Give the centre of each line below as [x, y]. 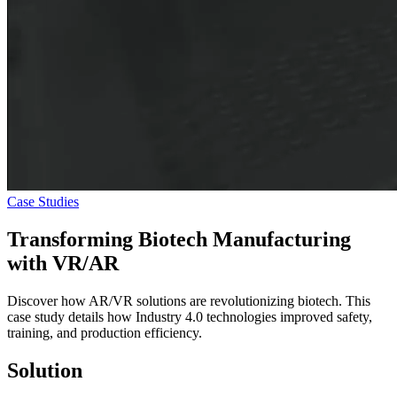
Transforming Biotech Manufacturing [179, 240]
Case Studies [43, 202]
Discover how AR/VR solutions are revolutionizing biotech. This [189, 301]
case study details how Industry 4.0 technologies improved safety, [190, 317]
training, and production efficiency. [105, 333]
